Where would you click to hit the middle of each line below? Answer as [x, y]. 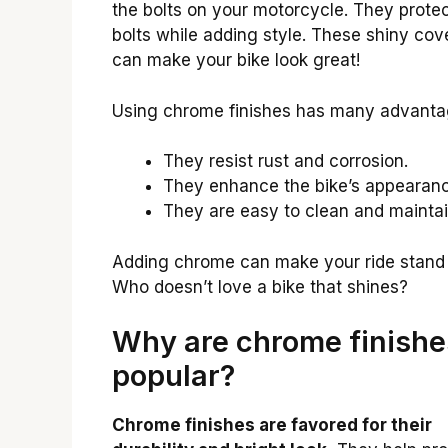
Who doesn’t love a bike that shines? [260, 286]
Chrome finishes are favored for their [272, 425]
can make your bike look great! [236, 60]
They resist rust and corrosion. [285, 161]
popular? [173, 376]
